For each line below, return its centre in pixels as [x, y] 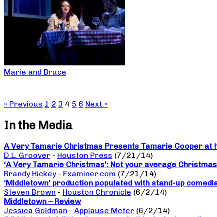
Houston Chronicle [97, 192]
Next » [96, 104]
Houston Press [85, 155]
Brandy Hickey [30, 174]
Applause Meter [104, 211]
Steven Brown [30, 192]
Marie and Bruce [35, 72]
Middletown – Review [42, 201]
